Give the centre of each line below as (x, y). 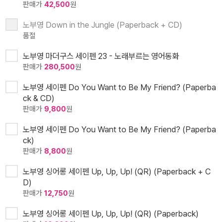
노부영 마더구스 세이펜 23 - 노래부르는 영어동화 (101, 56)
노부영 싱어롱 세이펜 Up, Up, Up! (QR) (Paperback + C (117, 172)
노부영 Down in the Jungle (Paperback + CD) (103, 25)
